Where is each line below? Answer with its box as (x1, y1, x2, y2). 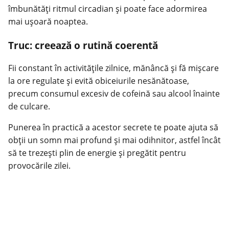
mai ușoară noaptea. (8, 15, 88, 27)
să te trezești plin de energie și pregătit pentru (8, 147, 186, 159)
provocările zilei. (8, 160, 71, 172)
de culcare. (8, 101, 50, 112)
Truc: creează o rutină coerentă (8, 38, 158, 52)
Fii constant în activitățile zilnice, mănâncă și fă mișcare (8, 62, 219, 74)
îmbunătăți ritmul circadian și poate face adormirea (8, 3, 207, 14)
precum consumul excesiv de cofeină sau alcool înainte (8, 88, 220, 100)
